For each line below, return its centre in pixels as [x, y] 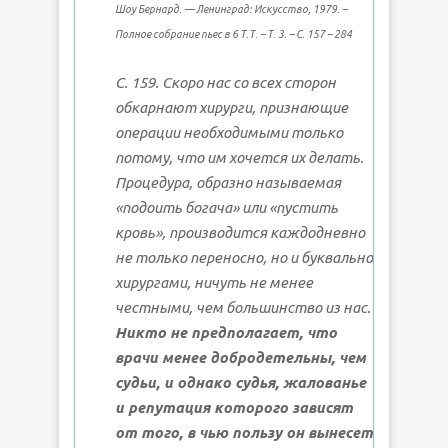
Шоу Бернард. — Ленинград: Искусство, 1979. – [231, 8]
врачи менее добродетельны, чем [240, 357]
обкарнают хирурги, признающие [231, 107]
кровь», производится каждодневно [240, 232]
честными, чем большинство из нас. [243, 307]
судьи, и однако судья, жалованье [240, 382]
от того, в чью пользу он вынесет [244, 432]
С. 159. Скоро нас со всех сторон [225, 82]
